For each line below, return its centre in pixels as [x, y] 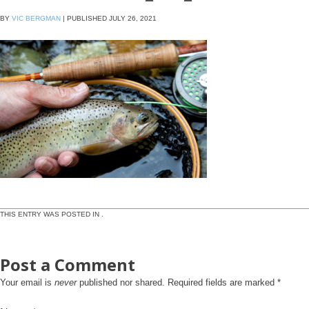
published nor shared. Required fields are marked [177, 282]
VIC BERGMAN [36, 18]
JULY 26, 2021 [133, 18]
